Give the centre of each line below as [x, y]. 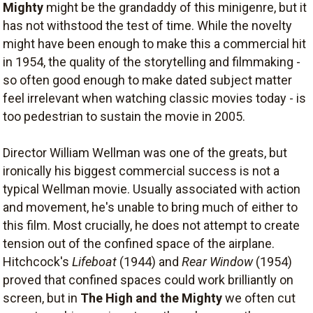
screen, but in [42, 298]
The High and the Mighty [151, 298]
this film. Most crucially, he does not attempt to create [151, 225]
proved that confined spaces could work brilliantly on [148, 280]
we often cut [259, 298]
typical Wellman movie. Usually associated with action [152, 189]
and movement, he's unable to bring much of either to [150, 207]
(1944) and [149, 262]
